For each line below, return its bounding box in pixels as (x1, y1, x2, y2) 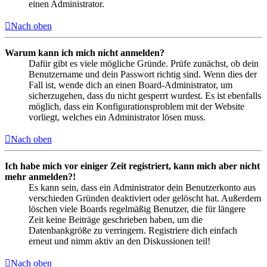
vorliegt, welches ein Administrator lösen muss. (29, 112, 206, 123)
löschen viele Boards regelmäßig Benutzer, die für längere (29, 204, 246, 215)
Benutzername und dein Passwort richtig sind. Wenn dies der (29, 69, 257, 80)
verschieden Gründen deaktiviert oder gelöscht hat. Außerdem (29, 193, 261, 204)
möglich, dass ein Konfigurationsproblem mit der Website (29, 101, 244, 112)
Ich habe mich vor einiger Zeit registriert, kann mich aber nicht (5, 161, 260, 172)
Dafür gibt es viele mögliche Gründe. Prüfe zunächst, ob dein (29, 58, 259, 69)
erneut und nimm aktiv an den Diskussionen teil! (29, 236, 210, 247)
